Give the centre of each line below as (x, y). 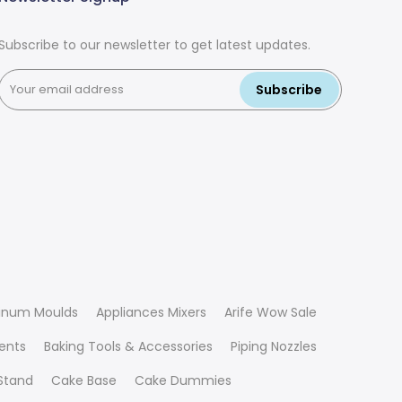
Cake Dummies (183, 380)
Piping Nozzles (274, 346)
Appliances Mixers (151, 312)
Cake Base (84, 380)
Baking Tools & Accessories (128, 346)
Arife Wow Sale (271, 312)
